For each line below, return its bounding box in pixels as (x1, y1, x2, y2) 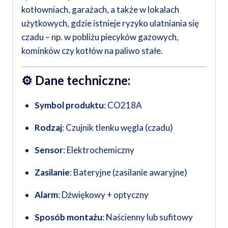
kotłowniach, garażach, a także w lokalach (21, 4, 179, 15)
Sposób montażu (34, 212, 102, 223)
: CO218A (103, 100, 142, 111)
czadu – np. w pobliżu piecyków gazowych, (21, 31, 179, 42)
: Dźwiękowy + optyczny (58, 189, 149, 201)
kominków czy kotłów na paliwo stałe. (21, 45, 163, 56)
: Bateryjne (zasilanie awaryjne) (69, 167, 187, 178)
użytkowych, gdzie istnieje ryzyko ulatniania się (21, 17, 199, 28)
